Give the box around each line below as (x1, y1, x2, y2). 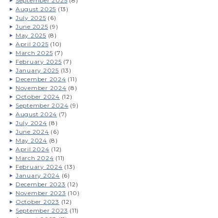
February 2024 (15, 163, 63, 170)
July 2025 (15, 14, 46, 21)
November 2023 (15, 189, 66, 197)
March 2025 (15, 49, 53, 56)
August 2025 (15, 5, 56, 13)
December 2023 (15, 180, 66, 188)
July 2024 (15, 119, 47, 127)
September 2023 (15, 206, 68, 214)
